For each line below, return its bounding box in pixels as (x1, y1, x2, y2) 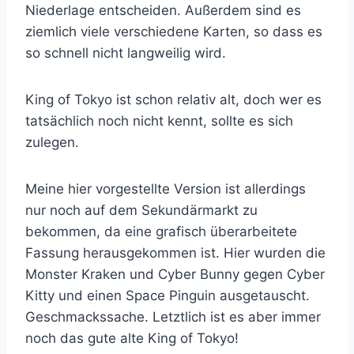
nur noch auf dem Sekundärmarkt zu (25, 201, 258, 218)
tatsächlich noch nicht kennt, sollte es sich (25, 112, 293, 129)
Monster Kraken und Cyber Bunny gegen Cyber (25, 265, 325, 282)
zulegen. (25, 134, 79, 150)
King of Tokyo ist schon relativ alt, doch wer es (25, 91, 322, 107)
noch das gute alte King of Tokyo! (25, 330, 239, 346)
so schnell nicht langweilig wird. (25, 44, 226, 61)
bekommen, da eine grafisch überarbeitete (25, 223, 297, 239)
